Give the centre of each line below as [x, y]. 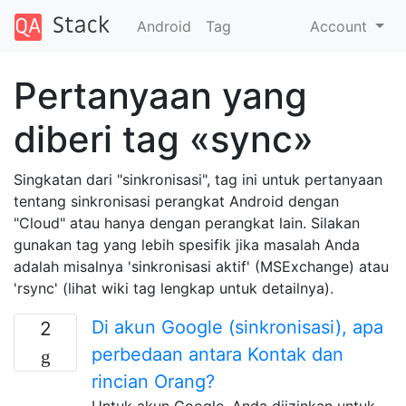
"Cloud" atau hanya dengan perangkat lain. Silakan [187, 222]
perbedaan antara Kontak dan [217, 354]
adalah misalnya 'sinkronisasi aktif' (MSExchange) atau [201, 266]
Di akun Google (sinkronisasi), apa [237, 327]
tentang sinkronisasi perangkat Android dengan [176, 201]
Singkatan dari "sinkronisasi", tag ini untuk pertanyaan [198, 179]
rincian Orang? [153, 381]
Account [341, 26]
